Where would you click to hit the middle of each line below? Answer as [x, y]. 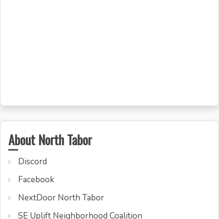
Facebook [36, 179]
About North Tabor [50, 139]
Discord [33, 161]
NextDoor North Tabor [61, 197]
